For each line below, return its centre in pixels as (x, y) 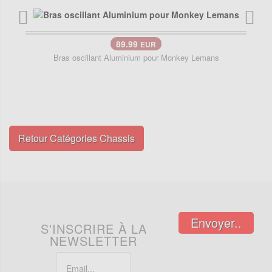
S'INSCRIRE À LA (93, 229)
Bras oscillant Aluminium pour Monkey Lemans (136, 58)
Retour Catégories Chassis (76, 138)
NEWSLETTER (93, 241)
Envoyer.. (216, 223)
